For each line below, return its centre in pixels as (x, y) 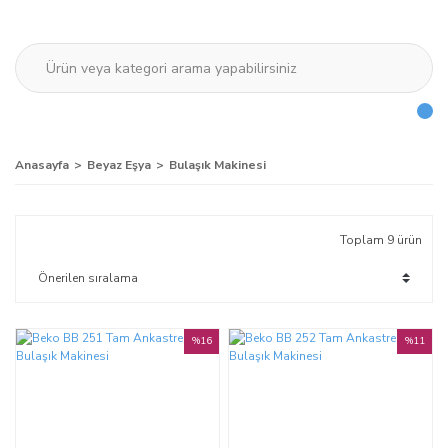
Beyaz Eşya (119, 165)
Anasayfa (42, 165)
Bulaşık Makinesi (217, 165)
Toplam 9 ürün (381, 240)
